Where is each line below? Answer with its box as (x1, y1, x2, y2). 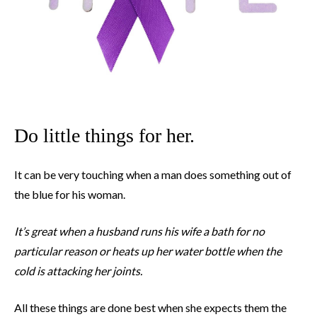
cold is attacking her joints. (14, 264, 142, 278)
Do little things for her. (14, 125, 195, 147)
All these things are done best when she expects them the (14, 301, 287, 315)
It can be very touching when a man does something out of (14, 168, 292, 182)
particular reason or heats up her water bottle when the (14, 244, 282, 258)
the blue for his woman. (14, 188, 125, 202)
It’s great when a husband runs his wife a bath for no (14, 224, 265, 238)
